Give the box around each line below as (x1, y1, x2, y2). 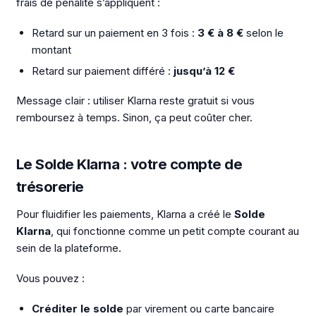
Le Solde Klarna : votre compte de (16, 154, 242, 173)
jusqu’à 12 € (174, 63, 235, 78)
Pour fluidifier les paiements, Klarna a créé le (16, 207, 234, 221)
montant (32, 42, 71, 56)
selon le (243, 25, 284, 39)
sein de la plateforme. (16, 241, 121, 255)
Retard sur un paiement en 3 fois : (32, 25, 197, 39)
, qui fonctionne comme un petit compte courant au (50, 224, 299, 238)
